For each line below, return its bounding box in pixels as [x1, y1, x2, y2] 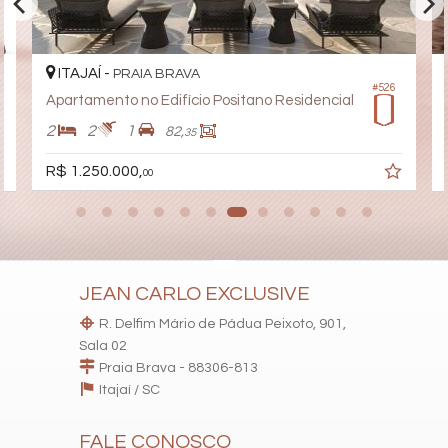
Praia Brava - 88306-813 [99, 361, 258, 376]
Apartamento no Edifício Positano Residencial [45, 92, 354, 108]
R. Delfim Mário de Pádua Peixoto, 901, [99, 317, 346, 332]
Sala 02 [79, 339, 127, 354]
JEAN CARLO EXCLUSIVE [79, 284, 310, 305]
